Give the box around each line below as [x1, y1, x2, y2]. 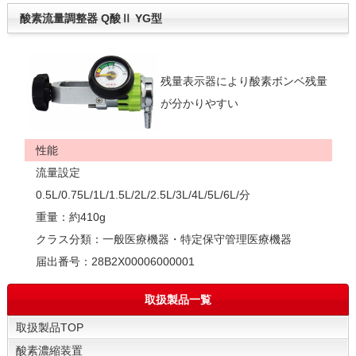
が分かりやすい [160, 97, 238, 110]
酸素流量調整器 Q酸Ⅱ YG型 [19, 12, 162, 25]
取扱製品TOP [15, 321, 83, 335]
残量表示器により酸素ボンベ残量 [160, 75, 327, 88]
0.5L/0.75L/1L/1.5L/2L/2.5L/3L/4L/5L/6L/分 [24, 188, 250, 202]
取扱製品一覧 [145, 293, 211, 307]
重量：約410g [24, 211, 106, 224]
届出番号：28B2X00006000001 [24, 255, 195, 269]
